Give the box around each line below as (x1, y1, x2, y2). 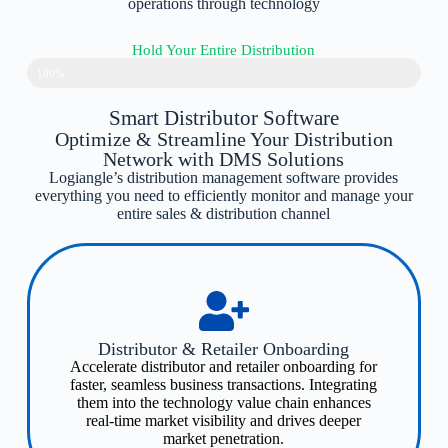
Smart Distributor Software (108, 105, 339, 130)
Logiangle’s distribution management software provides (49, 168, 399, 186)
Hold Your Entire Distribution (132, 41, 316, 58)
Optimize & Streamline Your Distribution (54, 127, 393, 150)
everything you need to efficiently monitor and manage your (34, 186, 413, 204)
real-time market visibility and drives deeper (86, 411, 362, 429)
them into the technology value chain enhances (76, 393, 371, 411)
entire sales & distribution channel (117, 204, 331, 222)
